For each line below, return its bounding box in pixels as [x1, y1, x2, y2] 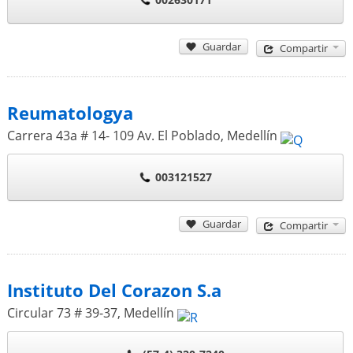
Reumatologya [6, 100, 133, 125]
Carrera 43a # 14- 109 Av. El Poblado [6, 126, 221, 144]
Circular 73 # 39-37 [6, 303, 117, 321]
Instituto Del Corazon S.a [6, 277, 221, 303]
